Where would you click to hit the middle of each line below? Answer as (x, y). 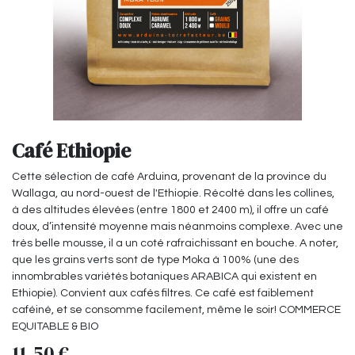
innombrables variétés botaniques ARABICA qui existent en (164, 277)
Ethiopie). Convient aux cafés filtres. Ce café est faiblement (163, 294)
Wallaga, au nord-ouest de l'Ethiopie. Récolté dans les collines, (173, 194)
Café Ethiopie (71, 151)
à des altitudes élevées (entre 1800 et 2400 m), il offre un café (170, 210)
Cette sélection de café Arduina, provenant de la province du (169, 177)
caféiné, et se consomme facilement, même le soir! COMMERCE (176, 310)
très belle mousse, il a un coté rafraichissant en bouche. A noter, (175, 244)
